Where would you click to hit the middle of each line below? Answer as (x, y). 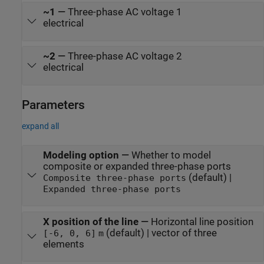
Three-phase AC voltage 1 (125, 12)
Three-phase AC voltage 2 (125, 57)
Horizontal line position (202, 222)
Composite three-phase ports (114, 178)
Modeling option (81, 155)
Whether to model (171, 155)
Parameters (53, 105)
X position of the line (90, 222)
